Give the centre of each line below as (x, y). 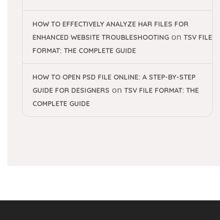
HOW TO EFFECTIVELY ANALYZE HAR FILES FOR (110, 24)
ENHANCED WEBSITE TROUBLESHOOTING (101, 37)
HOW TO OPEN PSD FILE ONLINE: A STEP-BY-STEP (114, 77)
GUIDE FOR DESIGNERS (71, 90)
